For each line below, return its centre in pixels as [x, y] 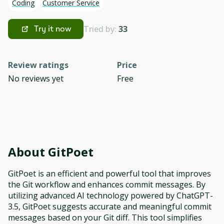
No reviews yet [36, 78]
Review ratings [38, 65]
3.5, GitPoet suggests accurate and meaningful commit [110, 206]
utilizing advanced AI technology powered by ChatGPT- [110, 195]
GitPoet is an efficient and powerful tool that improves [109, 173]
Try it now [53, 29]
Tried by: [101, 29]
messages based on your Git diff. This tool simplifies [105, 217]
